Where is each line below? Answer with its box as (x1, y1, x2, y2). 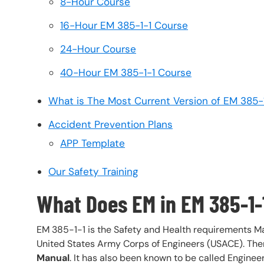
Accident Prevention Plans (48, 118, 173, 131)
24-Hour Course (60, 42, 136, 56)
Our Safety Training (48, 165, 138, 179)
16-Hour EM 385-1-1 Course (60, 19, 188, 32)
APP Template (60, 137, 125, 150)
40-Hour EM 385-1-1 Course (60, 66, 192, 80)
